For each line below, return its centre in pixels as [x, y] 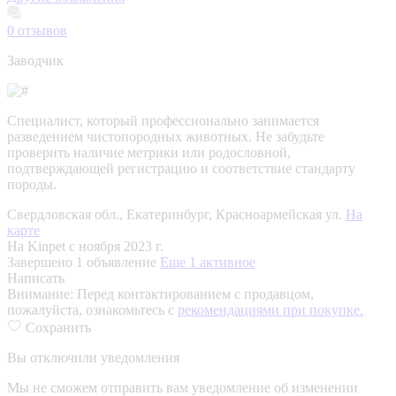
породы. [32, 184]
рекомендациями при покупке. [270, 309]
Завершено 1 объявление [84, 262]
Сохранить [58, 327]
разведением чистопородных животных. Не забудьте [166, 136]
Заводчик [35, 60]
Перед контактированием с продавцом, [195, 293]
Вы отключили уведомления [93, 357]
